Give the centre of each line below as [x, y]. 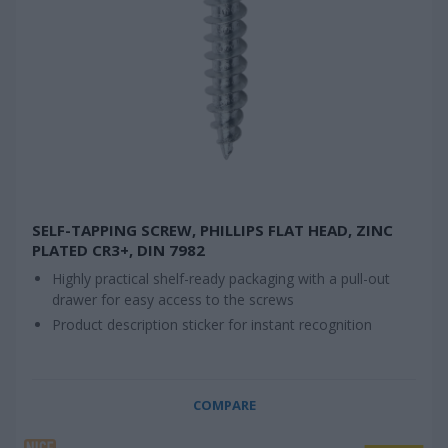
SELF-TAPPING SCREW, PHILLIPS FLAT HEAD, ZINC [212, 230]
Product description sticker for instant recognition [212, 324]
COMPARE [224, 405]
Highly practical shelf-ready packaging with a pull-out [221, 278]
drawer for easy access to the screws [173, 299]
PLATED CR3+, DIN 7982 [118, 250]
